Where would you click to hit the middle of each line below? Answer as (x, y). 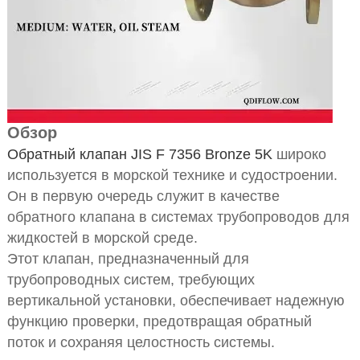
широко (299, 155)
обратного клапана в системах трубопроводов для (178, 217)
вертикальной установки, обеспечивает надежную (176, 301)
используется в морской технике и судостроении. (172, 176)
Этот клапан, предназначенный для (128, 259)
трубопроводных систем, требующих (131, 280)
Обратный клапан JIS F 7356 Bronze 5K (139, 155)
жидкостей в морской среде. (102, 238)
